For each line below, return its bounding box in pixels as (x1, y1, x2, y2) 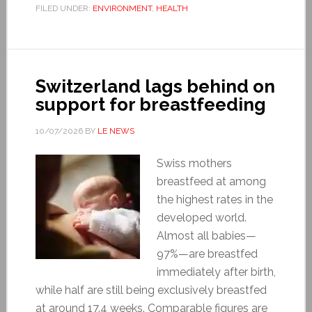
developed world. (156, 210, 247, 224)
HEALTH (155, 3, 188, 13)
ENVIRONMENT (92, 3, 152, 13)
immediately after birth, (156, 265, 276, 279)
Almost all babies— (156, 228, 256, 242)
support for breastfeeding (35, 93, 266, 115)
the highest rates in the (156, 192, 273, 206)
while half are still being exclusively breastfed (35, 283, 267, 297)
